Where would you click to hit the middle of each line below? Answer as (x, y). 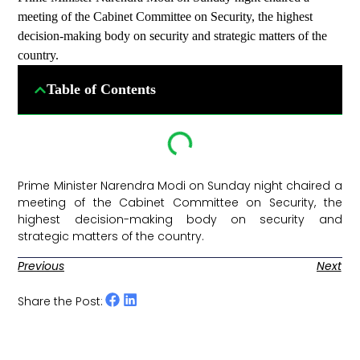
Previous (41, 266)
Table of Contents (102, 90)
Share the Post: (61, 301)
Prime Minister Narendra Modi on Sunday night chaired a (180, 186)
